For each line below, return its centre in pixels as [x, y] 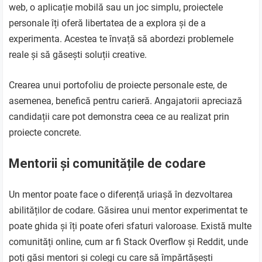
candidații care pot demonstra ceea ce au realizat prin [119, 117]
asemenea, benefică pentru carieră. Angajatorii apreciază [126, 101]
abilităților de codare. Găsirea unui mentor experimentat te [128, 211]
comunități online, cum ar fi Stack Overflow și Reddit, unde [129, 242]
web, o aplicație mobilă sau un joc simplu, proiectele [116, 8]
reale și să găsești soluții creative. [78, 55]
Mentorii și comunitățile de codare [108, 164]
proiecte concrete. [45, 133]
